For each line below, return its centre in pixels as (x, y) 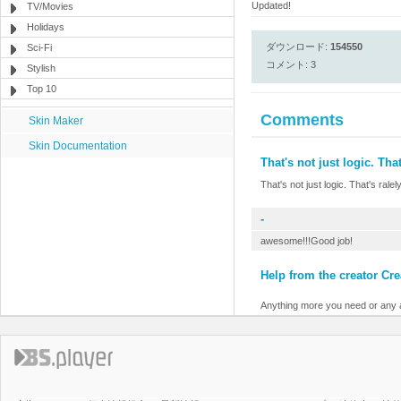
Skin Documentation (78, 146)
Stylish (41, 68)
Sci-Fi (39, 47)
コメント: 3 (291, 64)
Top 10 (42, 89)
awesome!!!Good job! (307, 241)
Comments (302, 120)
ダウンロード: (298, 47)
